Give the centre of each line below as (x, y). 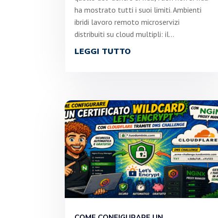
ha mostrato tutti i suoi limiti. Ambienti (138, 10)
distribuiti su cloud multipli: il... (125, 34)
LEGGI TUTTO (103, 52)
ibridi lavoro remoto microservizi (127, 22)
